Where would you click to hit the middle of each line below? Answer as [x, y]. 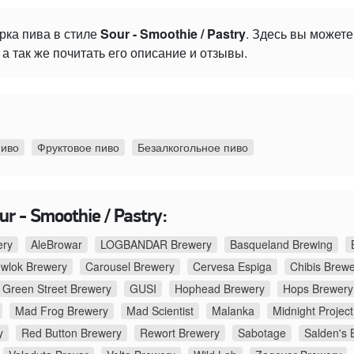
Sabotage [262, 332]
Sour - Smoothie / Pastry [173, 33]
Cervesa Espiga [232, 266]
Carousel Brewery [130, 266]
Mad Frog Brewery [62, 310]
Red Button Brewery [72, 332]
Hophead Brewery [220, 288]
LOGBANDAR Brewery [156, 244]
